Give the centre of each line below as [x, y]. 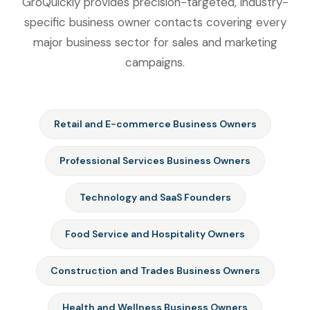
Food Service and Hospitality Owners [155, 234]
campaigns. [155, 63]
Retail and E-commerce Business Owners [155, 124]
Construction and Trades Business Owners [155, 271]
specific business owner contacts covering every [155, 22]
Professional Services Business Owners [155, 161]
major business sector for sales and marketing [155, 43]
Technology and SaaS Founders [155, 198]
